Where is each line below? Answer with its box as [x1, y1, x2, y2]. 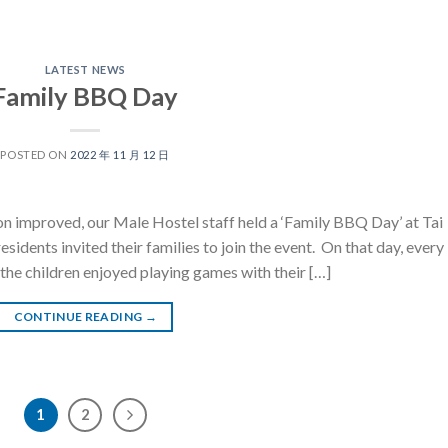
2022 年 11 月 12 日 [70, 148, 171, 162]
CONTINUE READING [13, 309, 145, 325]
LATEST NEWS [44, 62, 126, 76]
